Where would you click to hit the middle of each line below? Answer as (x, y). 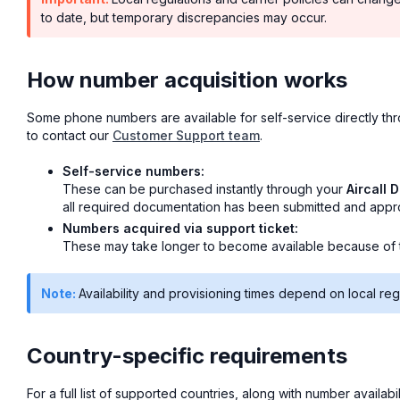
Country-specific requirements (187, 356)
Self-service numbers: (133, 171)
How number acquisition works (187, 79)
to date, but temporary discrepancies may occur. (184, 17)
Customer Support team (186, 135)
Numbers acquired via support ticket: (180, 229)
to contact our (70, 135)
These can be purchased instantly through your (204, 188)
